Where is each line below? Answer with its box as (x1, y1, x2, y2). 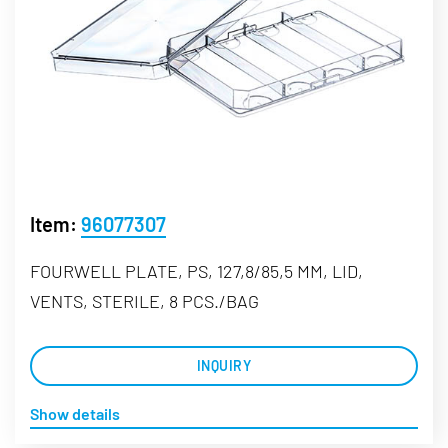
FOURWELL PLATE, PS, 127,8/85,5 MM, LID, (30, 259, 363, 282)
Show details (30, 403, 120, 423)
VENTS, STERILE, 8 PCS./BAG (30, 289, 259, 312)
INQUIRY (196, 356, 252, 374)
